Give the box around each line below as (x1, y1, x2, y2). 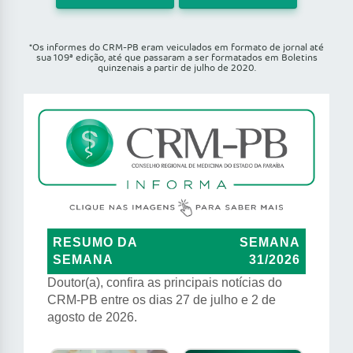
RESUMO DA (53, 236, 138, 250)
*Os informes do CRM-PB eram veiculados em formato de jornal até (29, 40, 324, 56)
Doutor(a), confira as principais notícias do (47, 276, 282, 290)
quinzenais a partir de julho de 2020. (97, 61, 256, 76)
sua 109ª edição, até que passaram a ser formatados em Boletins (35, 50, 318, 66)
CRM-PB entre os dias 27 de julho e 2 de (47, 293, 276, 307)
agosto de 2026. (47, 310, 137, 325)
